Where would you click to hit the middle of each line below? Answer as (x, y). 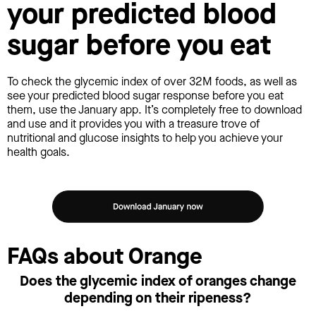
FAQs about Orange (105, 257)
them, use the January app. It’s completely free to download (154, 110)
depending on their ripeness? (158, 298)
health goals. (38, 152)
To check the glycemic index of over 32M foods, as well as (152, 82)
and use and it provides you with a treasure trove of (133, 124)
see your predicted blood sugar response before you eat (145, 96)
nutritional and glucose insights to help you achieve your (145, 138)
